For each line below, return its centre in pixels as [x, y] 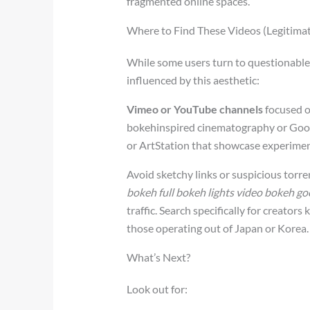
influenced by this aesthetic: [193, 80]
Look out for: [157, 289]
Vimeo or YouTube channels [195, 109]
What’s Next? [159, 257]
